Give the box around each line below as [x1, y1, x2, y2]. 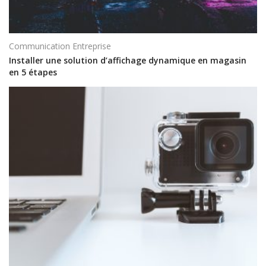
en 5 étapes [9, 66, 57, 78]
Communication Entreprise [9, 40, 111, 52]
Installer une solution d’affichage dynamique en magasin [9, 55, 246, 66]
